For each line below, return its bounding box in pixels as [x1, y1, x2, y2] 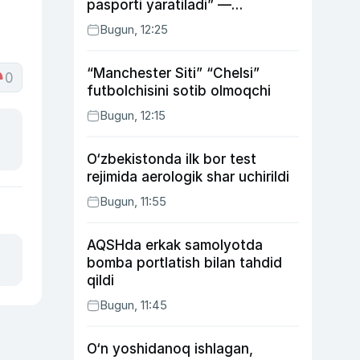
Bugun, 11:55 [100, 194, 166, 209]
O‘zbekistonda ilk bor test [87, 151, 256, 167]
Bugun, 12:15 [100, 108, 166, 123]
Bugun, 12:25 [100, 22, 168, 37]
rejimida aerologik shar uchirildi [87, 169, 289, 185]
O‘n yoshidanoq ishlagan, [87, 341, 253, 357]
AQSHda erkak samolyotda [87, 237, 263, 253]
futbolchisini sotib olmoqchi [87, 83, 271, 99]
